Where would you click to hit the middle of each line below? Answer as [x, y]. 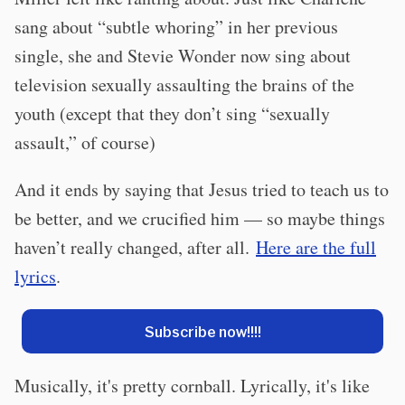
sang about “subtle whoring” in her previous [176, 26]
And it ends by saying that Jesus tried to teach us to [202, 189]
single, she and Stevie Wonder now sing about [183, 55]
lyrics [35, 276]
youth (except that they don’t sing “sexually [172, 113]
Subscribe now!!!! [202, 331]
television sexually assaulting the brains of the [184, 84]
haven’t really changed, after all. [135, 247]
